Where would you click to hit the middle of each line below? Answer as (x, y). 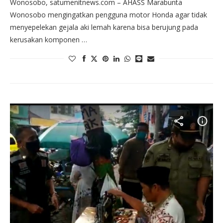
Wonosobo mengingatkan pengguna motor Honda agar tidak (109, 15)
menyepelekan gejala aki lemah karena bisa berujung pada (104, 27)
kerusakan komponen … (49, 40)
